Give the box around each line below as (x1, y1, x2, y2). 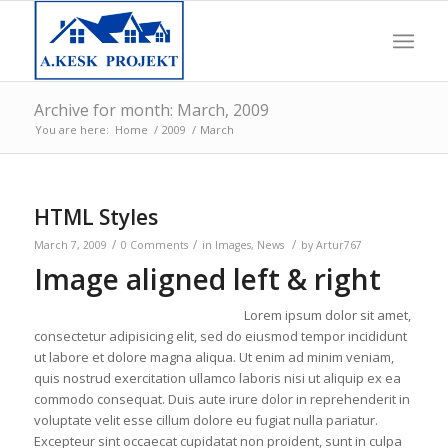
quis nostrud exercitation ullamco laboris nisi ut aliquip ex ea (33, 369, 401, 388)
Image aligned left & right (33, 260, 381, 298)
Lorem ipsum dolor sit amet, (243, 306, 411, 325)
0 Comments (120, 238, 188, 252)
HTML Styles (33, 203, 158, 231)
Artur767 (315, 238, 362, 252)
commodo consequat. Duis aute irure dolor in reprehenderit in (33, 390, 410, 409)
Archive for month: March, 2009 (33, 99, 269, 121)
